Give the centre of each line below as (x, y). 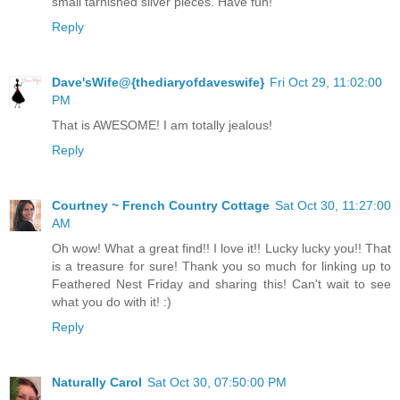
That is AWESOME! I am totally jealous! (162, 125)
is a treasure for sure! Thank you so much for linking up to (221, 267)
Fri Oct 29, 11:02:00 (326, 83)
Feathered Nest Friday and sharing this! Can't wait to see (221, 284)
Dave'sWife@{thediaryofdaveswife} (158, 83)
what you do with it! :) (112, 302)
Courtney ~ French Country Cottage (161, 206)
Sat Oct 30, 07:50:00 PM (217, 383)
